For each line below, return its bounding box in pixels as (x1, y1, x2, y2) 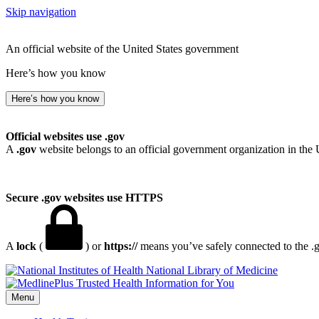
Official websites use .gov (6, 130, 125, 142)
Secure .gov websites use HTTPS (6, 192, 163, 204)
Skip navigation (6, 6, 76, 18)
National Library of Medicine (146, 264, 278, 276)
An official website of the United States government (6, 43, 239, 55)
